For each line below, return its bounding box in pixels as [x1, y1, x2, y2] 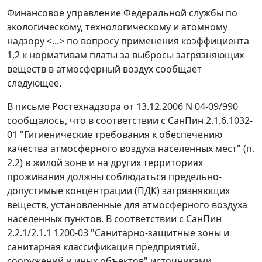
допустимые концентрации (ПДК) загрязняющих [7, 184, 230, 198]
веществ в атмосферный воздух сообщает [7, 63, 202, 76]
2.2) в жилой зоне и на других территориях [7, 156, 203, 170]
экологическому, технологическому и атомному [7, 20, 227, 34]
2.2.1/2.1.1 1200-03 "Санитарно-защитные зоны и [7, 226, 229, 240]
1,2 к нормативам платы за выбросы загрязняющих [7, 49, 244, 62]
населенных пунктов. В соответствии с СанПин [7, 212, 222, 226]
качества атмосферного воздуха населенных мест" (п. [7, 142, 254, 156]
